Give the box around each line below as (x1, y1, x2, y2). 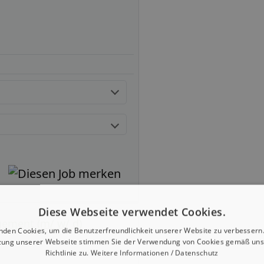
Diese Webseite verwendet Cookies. (38, 204, 226, 219)
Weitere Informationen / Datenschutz (90, 247, 219, 258)
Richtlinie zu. (45, 247, 91, 258)
